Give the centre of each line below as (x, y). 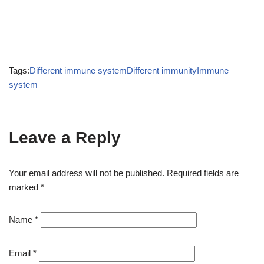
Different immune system (78, 70)
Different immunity (162, 70)
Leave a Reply (65, 138)
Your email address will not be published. (87, 173)
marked (25, 187)
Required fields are (203, 173)
